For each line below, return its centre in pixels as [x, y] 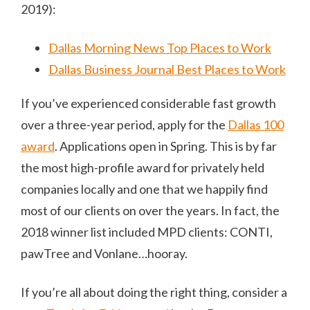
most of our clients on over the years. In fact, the [150, 210]
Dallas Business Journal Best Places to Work [167, 69]
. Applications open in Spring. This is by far [166, 146]
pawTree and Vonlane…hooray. [104, 253]
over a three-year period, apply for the [124, 124]
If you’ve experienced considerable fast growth [148, 103]
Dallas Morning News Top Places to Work [160, 47]
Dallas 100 [256, 124]
